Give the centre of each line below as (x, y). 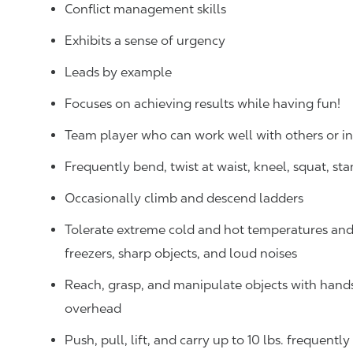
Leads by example (118, 72)
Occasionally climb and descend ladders (184, 198)
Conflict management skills (145, 9)
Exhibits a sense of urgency (145, 41)
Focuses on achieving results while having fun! (203, 104)
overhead (93, 308)
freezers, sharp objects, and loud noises (181, 253)
